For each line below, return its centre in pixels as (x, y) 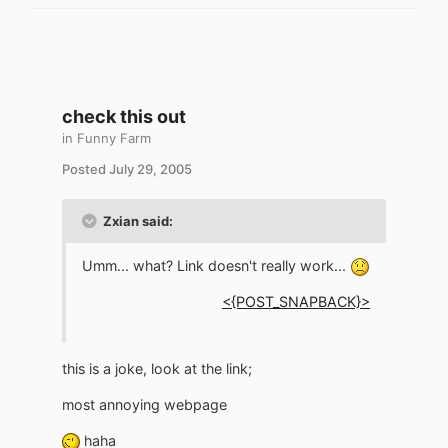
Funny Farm (114, 137)
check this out (124, 116)
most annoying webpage (144, 404)
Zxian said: (136, 220)
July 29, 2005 (150, 168)
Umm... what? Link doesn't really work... (216, 265)
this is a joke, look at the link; (157, 368)
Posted (85, 168)
